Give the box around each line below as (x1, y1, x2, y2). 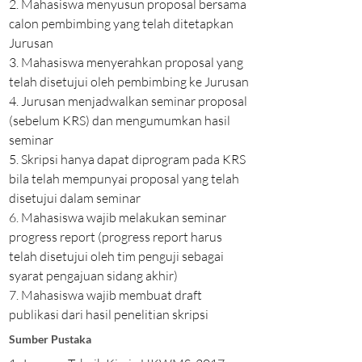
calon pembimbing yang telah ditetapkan (9, 15, 234, 32)
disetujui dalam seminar (9, 190, 141, 206)
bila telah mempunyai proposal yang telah (9, 170, 239, 187)
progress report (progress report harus (9, 229, 222, 245)
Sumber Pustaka (9, 332, 91, 346)
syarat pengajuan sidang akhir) (9, 267, 178, 284)
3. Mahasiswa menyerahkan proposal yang (9, 54, 243, 70)
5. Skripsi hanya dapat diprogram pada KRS (9, 151, 246, 167)
